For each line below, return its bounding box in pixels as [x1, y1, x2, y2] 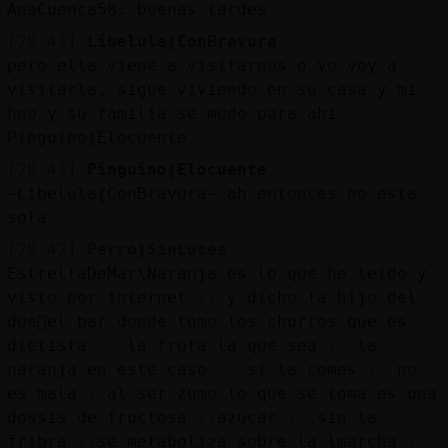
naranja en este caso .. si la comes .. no [6, 359, 417, 379]
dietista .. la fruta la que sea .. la [6, 335, 377, 355]
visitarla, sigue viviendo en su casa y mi [6, 79, 417, 99]
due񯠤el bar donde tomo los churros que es [6, 311, 407, 331]
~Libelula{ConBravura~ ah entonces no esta [6, 183, 417, 203]
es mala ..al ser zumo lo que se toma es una [6, 383, 437, 403]
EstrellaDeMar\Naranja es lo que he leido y [6, 263, 427, 283]
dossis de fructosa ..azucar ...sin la [6, 407, 377, 427]
